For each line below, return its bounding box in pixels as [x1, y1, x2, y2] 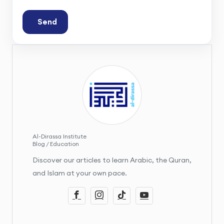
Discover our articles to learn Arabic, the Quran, [32, 155, 191, 164]
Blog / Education [32, 139, 79, 147]
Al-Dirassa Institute [32, 132, 86, 140]
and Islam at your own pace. [32, 168, 127, 177]
